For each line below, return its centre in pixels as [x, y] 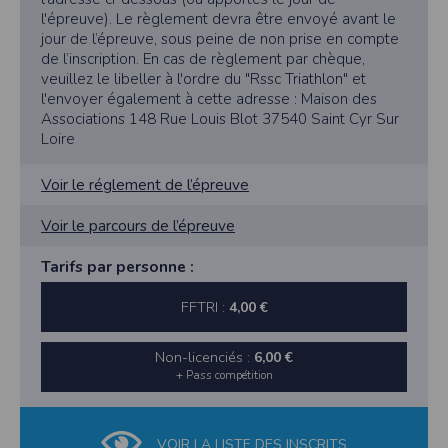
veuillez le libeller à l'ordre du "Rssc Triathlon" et [203, 79]
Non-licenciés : [204, 357]
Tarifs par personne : [117, 267]
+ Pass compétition [224, 375]
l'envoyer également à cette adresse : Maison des [209, 99]
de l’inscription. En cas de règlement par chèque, [203, 59]
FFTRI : [204, 307]
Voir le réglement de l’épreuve [145, 185]
